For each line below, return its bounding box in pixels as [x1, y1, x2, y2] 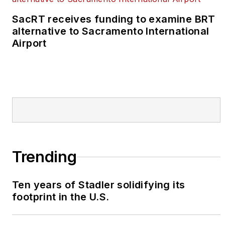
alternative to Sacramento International [12, 25, 209, 38]
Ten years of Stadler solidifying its [12, 179, 185, 191]
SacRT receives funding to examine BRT [12, 13, 215, 26]
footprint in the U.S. [12, 191, 109, 203]
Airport [12, 37, 47, 50]
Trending [12, 148, 77, 166]
